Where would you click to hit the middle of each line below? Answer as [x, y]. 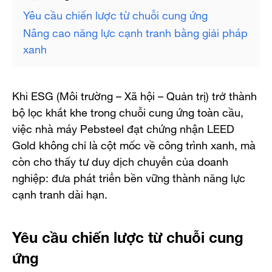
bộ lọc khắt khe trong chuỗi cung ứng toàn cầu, [128, 111]
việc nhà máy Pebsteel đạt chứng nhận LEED [123, 127]
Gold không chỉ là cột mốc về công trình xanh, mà [134, 144]
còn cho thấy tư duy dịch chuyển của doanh [120, 160]
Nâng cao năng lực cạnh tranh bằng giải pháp [135, 31]
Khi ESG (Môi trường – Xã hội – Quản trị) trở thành [134, 94]
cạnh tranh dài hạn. [60, 193]
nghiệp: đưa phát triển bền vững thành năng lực [129, 176]
